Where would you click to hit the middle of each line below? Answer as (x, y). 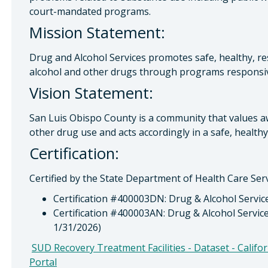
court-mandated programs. (90, 11)
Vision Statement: (91, 93)
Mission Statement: (97, 33)
